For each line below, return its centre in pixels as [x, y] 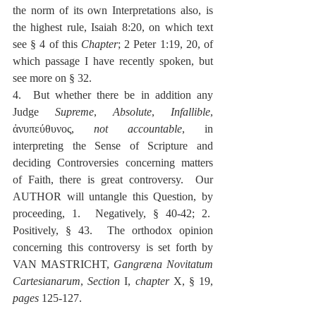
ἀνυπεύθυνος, [53, 128]
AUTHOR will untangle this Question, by [113, 196]
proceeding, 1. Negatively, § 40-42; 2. [113, 213]
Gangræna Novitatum [163, 264]
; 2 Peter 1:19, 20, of [165, 44]
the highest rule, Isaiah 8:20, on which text [113, 27]
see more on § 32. [52, 78]
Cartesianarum [47, 281]
